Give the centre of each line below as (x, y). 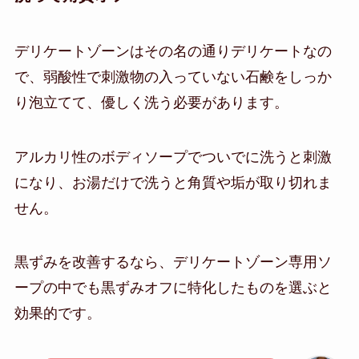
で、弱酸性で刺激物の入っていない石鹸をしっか (173, 77)
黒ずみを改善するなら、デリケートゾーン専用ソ (173, 262)
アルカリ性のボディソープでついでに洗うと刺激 (173, 157)
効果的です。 (57, 314)
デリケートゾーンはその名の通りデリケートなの (173, 51)
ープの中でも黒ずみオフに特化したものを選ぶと (173, 288)
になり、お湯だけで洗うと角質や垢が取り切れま (173, 182)
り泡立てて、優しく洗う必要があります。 (151, 102)
